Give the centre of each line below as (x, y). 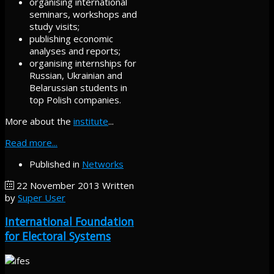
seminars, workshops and (83, 14)
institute (91, 121)
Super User (42, 197)
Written (118, 185)
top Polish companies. (75, 99)
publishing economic (71, 38)
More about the (39, 121)
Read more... (31, 142)
